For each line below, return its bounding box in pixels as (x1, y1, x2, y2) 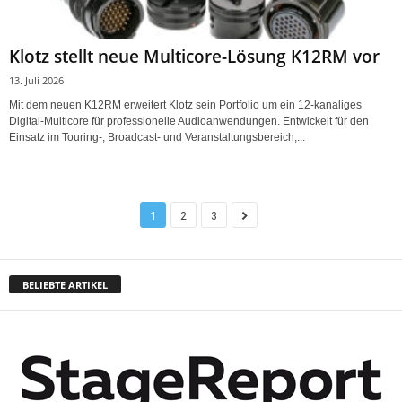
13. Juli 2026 (9, 73, 64, 87)
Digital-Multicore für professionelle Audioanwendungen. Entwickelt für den (9, 114, 369, 127)
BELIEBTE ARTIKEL (22, 277, 108, 292)
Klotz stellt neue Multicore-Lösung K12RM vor (9, 44, 380, 68)
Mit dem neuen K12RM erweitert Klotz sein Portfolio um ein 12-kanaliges (9, 98, 362, 111)
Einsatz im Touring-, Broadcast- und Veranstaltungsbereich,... (9, 130, 305, 144)
